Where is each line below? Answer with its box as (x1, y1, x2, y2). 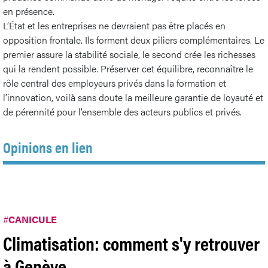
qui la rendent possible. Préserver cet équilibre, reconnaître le (3, 61, 253, 75)
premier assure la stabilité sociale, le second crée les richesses (3, 47, 255, 61)
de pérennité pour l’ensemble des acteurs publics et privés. (3, 104, 242, 118)
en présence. (3, 4, 54, 18)
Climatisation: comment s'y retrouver (3, 229, 260, 256)
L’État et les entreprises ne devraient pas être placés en (3, 18, 226, 32)
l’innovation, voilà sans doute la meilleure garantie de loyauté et (3, 90, 263, 104)
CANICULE (8, 212, 57, 226)
